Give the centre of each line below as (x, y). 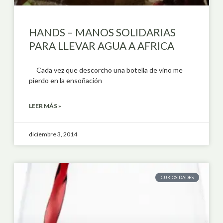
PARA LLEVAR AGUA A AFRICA (102, 45)
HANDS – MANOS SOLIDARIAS (102, 32)
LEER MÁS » (45, 106)
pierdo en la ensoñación (65, 80)
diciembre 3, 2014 (53, 134)
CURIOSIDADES (177, 177)
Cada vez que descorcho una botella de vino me (106, 70)
